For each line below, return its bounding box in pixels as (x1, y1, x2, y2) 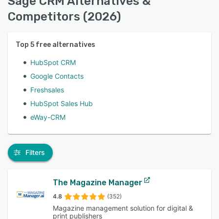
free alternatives (34, 41, 95, 49)
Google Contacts (30, 72, 84, 80)
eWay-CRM (30, 113, 66, 121)
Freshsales (30, 86, 64, 94)
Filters (25, 148, 45, 156)
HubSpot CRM (30, 58, 76, 66)
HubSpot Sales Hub (30, 99, 93, 108)
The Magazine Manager (53, 178, 142, 187)
